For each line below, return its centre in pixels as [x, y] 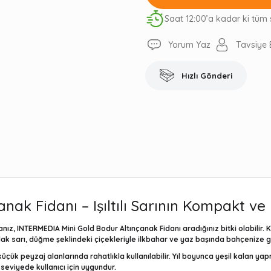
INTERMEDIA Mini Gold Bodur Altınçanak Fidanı [99, 228]
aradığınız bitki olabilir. [224, 228]
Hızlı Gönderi [207, 75]
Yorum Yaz [189, 45]
